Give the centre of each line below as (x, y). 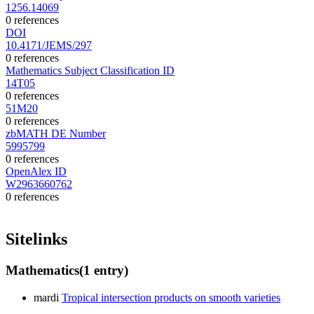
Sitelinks (36, 239)
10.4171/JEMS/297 (49, 46)
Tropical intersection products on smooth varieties (171, 297)
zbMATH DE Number (56, 134)
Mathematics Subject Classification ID (90, 71)
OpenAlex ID (36, 172)
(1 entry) (104, 271)
